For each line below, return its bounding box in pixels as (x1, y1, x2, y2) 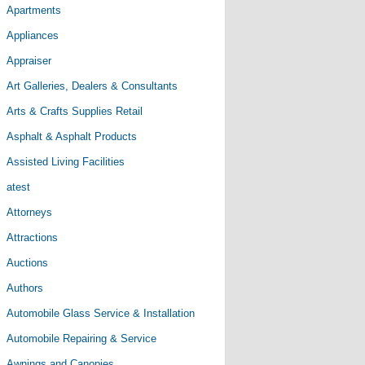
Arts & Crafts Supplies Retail (7, 105, 143, 117)
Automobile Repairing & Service (7, 332, 156, 345)
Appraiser (7, 55, 51, 67)
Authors (7, 282, 43, 294)
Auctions (7, 257, 48, 269)
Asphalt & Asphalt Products (7, 130, 137, 143)
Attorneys (7, 206, 52, 218)
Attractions (7, 231, 58, 244)
